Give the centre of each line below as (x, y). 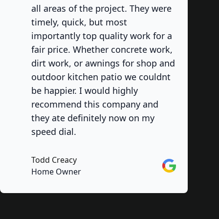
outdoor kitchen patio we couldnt (101, 77)
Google (175, 164)
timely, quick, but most (79, 22)
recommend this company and (95, 104)
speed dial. (54, 131)
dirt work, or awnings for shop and (103, 63)
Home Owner (56, 172)
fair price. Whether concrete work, (102, 49)
